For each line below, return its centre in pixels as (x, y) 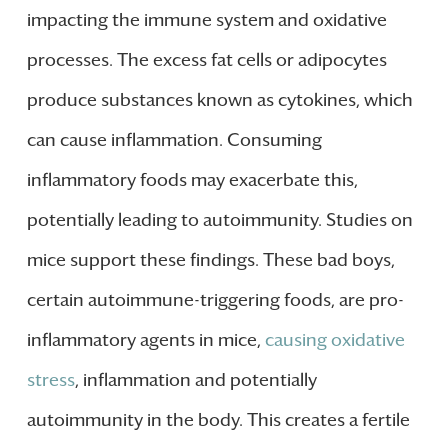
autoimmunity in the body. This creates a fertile (218, 420)
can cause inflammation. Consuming (174, 140)
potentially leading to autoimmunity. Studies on (219, 220)
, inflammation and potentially (195, 380)
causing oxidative (334, 340)
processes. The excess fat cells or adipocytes (206, 60)
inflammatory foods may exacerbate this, (192, 180)
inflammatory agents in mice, (145, 340)
